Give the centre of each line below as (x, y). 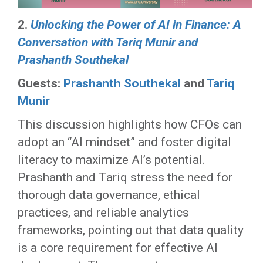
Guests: (41, 83)
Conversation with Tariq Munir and (108, 42)
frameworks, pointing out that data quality (131, 230)
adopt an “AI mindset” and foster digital (124, 142)
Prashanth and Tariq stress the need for (125, 177)
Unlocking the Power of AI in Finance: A (136, 25)
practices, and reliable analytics (103, 213)
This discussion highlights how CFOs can (130, 124)
